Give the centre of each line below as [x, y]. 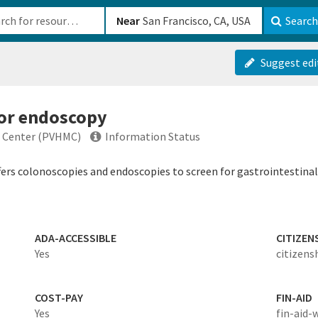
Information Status [153, 136]
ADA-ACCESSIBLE [75, 238]
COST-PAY [59, 297]
